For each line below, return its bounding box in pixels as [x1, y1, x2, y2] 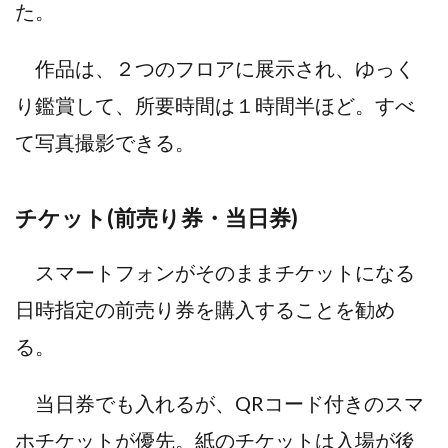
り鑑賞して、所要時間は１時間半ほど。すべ [15, 93, 415, 118]
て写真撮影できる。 [15, 130, 195, 155]
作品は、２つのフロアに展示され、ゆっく [15, 56, 415, 81]
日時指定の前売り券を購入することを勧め [15, 297, 395, 322]
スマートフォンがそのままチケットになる [15, 260, 415, 285]
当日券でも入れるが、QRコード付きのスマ [15, 391, 424, 416]
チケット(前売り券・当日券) [15, 204, 298, 232]
